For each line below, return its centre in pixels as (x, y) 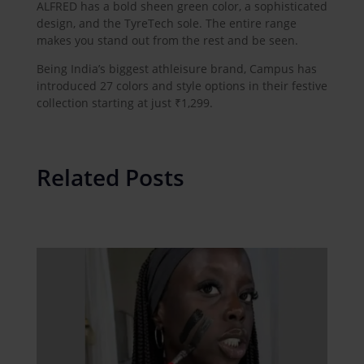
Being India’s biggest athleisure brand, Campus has (176, 68)
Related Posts (110, 177)
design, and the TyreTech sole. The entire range (166, 23)
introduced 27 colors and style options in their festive (182, 85)
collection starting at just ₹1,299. (124, 102)
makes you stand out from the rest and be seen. (167, 40)
